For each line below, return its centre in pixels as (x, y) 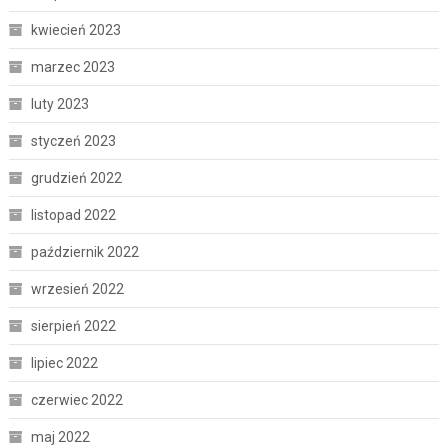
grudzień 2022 (76, 178)
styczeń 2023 (73, 141)
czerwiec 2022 (76, 400)
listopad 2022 (73, 215)
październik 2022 (84, 252)
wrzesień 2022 (77, 289)
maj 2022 (60, 437)
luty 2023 (59, 104)
